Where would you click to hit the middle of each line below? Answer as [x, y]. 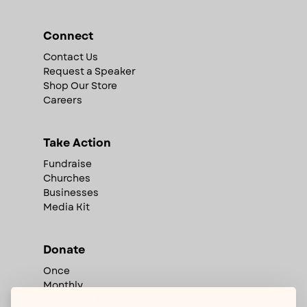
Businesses [71, 192]
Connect [68, 36]
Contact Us [70, 57]
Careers [62, 100]
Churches [66, 178]
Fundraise [67, 163]
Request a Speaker [89, 71]
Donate [64, 249]
